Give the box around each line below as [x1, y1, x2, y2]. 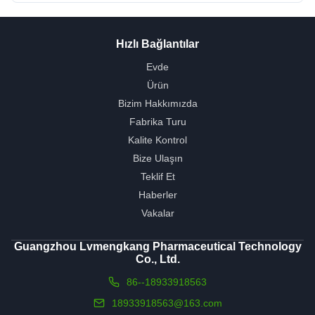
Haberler [138, 189, 177, 201]
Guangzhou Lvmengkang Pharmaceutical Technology [13, 240, 302, 253]
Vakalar [141, 207, 174, 219]
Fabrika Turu [129, 116, 186, 128]
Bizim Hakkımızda [117, 98, 198, 110]
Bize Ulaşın [132, 153, 183, 165]
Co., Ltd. [135, 253, 180, 266]
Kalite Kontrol [128, 134, 187, 146]
